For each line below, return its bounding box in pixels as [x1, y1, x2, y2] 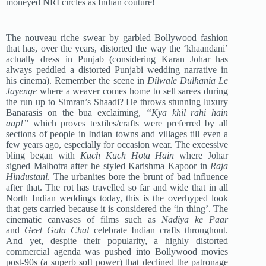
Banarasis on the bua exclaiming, [6, 107, 146, 118]
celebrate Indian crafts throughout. [88, 225, 229, 236]
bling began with [6, 150, 80, 161]
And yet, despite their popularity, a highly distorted [6, 236, 229, 246]
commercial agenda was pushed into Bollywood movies [6, 246, 229, 257]
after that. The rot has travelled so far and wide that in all [6, 182, 229, 193]
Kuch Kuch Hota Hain [80, 150, 175, 161]
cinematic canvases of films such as [6, 214, 162, 225]
